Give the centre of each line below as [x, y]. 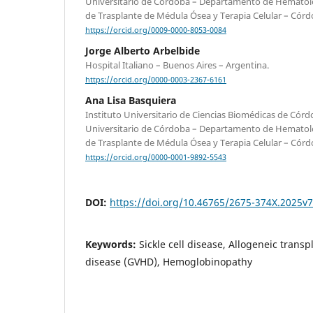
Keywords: [112, 245]
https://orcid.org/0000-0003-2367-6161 [156, 80]
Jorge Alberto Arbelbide [143, 51]
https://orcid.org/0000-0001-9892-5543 [156, 158]
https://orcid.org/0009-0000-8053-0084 [156, 30]
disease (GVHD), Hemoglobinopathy [169, 262]
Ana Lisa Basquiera [131, 101]
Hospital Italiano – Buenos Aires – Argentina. [177, 65]
